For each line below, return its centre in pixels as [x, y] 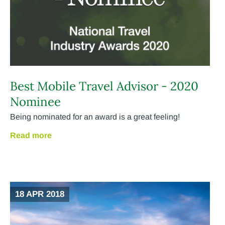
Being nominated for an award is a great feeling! [95, 117]
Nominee [35, 101]
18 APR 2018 [40, 194]
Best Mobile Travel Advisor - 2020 [104, 86]
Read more [31, 135]
